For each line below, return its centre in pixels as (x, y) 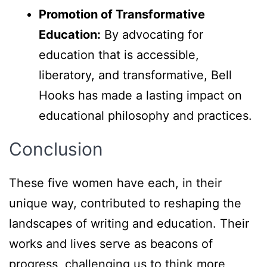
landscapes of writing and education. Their (129, 224)
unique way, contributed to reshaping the (125, 204)
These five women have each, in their (115, 183)
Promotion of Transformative (122, 15)
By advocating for (152, 35)
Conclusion (56, 149)
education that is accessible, (119, 55)
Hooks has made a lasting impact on (140, 96)
